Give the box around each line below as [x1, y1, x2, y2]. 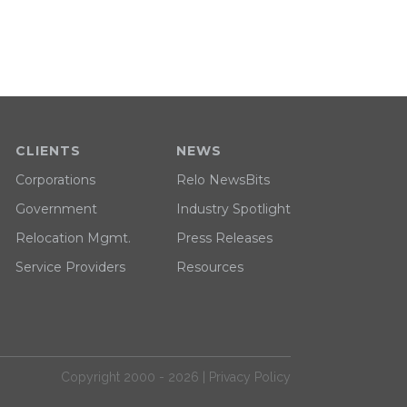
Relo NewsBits [175, 172, 270, 188]
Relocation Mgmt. [15, 230, 131, 246]
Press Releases [175, 230, 273, 246]
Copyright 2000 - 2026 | [60, 370, 209, 384]
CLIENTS [15, 143, 81, 159]
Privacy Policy [208, 370, 291, 384]
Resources [175, 259, 243, 275]
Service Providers [15, 259, 125, 275]
